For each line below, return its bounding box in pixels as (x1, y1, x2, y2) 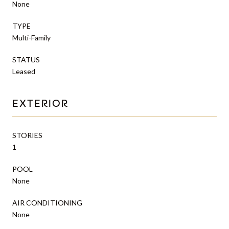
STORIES (12, 130, 42, 140)
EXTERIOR (12, 99, 68, 109)
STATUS (12, 55, 40, 64)
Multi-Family (12, 33, 51, 42)
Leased (12, 66, 35, 76)
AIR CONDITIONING (12, 198, 82, 207)
